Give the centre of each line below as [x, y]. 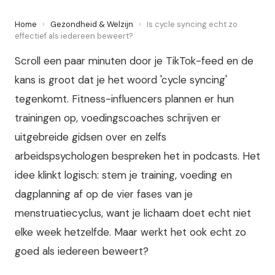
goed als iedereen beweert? [82, 251]
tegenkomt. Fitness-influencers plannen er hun [124, 99]
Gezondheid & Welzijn [92, 24]
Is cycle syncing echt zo [192, 24]
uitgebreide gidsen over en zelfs [91, 137]
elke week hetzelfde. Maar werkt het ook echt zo [130, 232]
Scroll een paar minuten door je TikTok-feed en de [134, 61]
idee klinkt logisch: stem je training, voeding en [123, 175]
